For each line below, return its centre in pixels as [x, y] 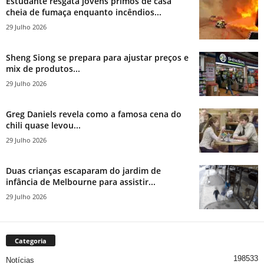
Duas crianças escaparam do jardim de [83, 170]
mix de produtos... [43, 68]
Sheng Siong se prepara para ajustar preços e [97, 57]
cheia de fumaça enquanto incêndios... [84, 12]
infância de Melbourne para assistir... [81, 181]
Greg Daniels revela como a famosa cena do [94, 114]
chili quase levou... [43, 125]
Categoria [31, 240]
